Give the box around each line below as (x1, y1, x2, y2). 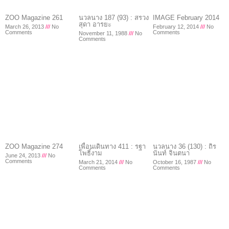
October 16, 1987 (152, 158, 198, 165)
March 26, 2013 (5, 24, 45, 30)
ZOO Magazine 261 (5, 14, 63, 22)
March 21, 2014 (79, 158, 120, 165)
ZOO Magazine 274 (5, 142, 63, 150)
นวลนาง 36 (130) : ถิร (152, 142, 216, 150)
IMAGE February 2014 (152, 14, 219, 22)
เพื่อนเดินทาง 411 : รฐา (79, 142, 146, 150)
